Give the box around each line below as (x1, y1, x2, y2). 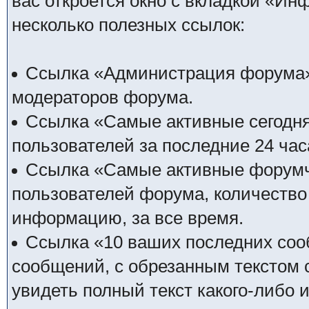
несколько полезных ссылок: (11, 15, 245, 34)
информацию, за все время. (11, 208, 243, 228)
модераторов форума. (11, 88, 193, 107)
